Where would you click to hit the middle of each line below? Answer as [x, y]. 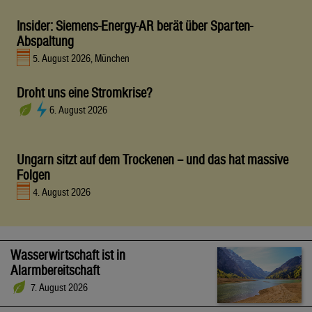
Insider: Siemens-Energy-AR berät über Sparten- [135, 26]
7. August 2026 [59, 288]
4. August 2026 [62, 192]
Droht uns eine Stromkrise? [84, 93]
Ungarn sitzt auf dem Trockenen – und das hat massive [153, 160]
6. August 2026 [78, 110]
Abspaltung [45, 41]
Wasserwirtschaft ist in [68, 255]
